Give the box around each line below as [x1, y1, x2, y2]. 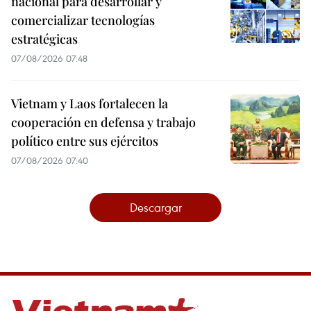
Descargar [129, 199, 182, 215]
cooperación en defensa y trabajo [11, 113, 196, 131]
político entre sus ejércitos [11, 132, 158, 149]
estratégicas [11, 30, 78, 47]
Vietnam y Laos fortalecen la [11, 94, 168, 112]
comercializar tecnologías [11, 11, 155, 28]
